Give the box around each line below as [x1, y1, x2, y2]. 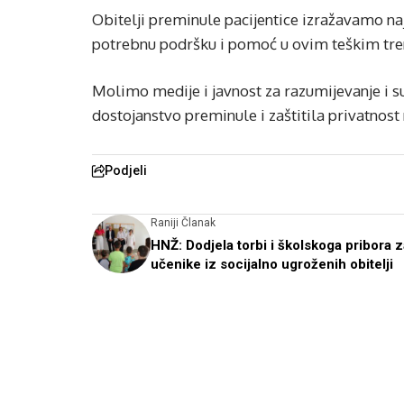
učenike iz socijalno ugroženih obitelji [151, 256, 393, 272]
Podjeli [105, 163, 147, 178]
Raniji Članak [151, 216, 216, 229]
